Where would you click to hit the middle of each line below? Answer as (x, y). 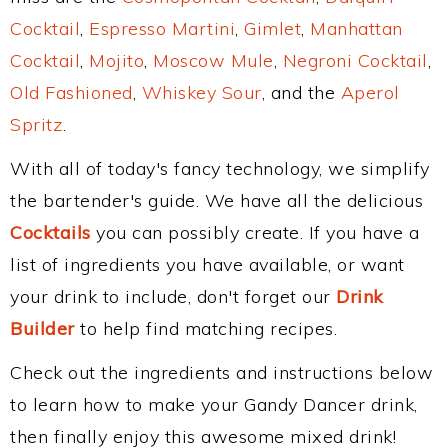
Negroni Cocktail (355, 60)
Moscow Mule (213, 60)
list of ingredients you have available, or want (207, 264)
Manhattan (356, 28)
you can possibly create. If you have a (254, 232)
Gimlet (272, 28)
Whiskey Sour (201, 92)
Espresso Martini (162, 28)
